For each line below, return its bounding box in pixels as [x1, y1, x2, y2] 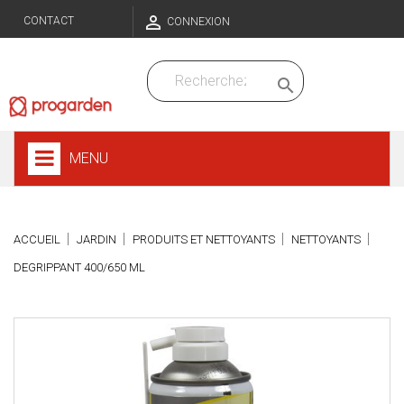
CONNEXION [167, 15, 230, 28]
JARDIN [77, 233, 117, 247]
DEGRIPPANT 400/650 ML [14, 261, 145, 275]
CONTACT [23, 14, 74, 27]
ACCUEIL [14, 233, 60, 247]
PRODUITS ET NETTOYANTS [133, 233, 276, 247]
